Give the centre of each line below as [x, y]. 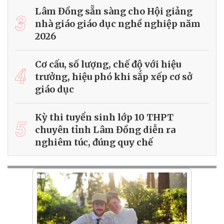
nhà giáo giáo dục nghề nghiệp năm [118, 24]
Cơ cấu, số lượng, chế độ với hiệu [108, 64]
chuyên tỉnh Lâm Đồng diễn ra [105, 130]
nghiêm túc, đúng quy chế [94, 142]
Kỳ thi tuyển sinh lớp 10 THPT [104, 117]
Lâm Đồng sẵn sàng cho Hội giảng [114, 11]
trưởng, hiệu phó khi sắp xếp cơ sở [114, 77]
